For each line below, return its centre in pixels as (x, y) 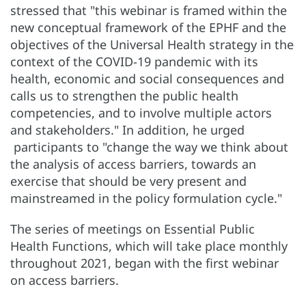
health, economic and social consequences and (147, 78)
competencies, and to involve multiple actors (141, 112)
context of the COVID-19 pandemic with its (134, 61)
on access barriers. (66, 280)
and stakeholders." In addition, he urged (127, 129)
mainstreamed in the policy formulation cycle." (146, 198)
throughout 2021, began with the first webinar (144, 263)
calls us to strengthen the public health (124, 95)
